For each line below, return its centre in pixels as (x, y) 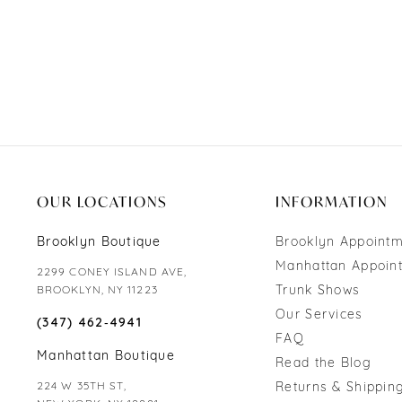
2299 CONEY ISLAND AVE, (112, 273)
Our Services (319, 316)
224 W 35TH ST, (82, 387)
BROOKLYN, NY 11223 (97, 291)
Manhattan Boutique (106, 357)
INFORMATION (332, 202)
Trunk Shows (318, 292)
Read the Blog (323, 364)
